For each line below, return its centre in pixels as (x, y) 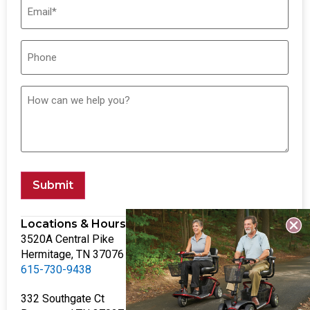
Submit (53, 185)
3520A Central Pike (67, 239)
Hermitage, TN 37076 (72, 254)
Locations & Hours (73, 224)
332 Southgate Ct (63, 298)
